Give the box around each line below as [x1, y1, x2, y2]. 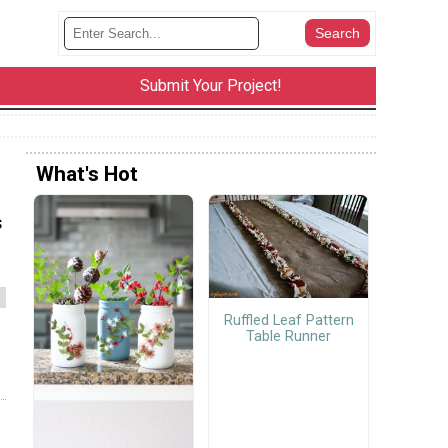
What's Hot [36, 161, 138, 186]
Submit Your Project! [139, 76, 282, 96]
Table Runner [246, 327, 331, 345]
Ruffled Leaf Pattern [223, 311, 354, 329]
